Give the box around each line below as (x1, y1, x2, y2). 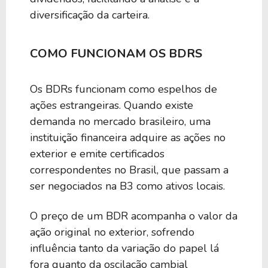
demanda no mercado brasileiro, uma (30, 114, 211, 129)
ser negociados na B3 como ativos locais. (30, 178, 225, 193)
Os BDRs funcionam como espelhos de (30, 81, 217, 96)
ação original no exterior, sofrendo (30, 224, 194, 239)
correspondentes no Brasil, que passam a (30, 162, 229, 177)
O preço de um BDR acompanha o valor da (30, 208, 237, 223)
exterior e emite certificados (30, 146, 165, 161)
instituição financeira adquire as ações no (30, 130, 226, 145)
